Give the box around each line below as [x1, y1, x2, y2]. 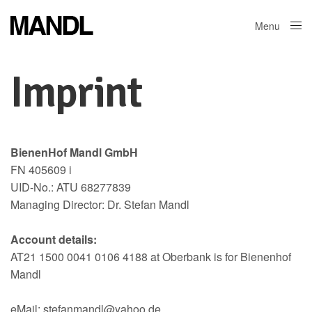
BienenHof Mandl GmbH [10, 144, 139, 160]
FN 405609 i [10, 162, 72, 178]
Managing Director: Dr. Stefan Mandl [10, 196, 190, 212]
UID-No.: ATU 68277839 [10, 179, 132, 195]
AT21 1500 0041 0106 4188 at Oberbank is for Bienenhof [10, 248, 292, 265]
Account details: [10, 231, 97, 247]
